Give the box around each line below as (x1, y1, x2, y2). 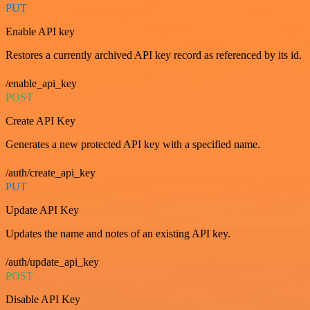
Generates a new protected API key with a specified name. (6, 138, 260, 151)
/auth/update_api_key (6, 256, 99, 268)
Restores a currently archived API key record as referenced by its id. (6, 49, 302, 62)
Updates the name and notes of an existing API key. (6, 228, 230, 240)
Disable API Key (6, 293, 80, 306)
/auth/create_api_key (6, 167, 95, 179)
